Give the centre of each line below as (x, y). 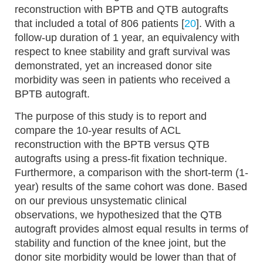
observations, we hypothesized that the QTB (118, 215)
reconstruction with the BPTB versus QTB (112, 144)
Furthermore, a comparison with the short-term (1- (131, 173)
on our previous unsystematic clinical (101, 201)
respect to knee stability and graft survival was (122, 52)
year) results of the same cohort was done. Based (131, 187)
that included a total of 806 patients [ (100, 23)
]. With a (215, 23)
